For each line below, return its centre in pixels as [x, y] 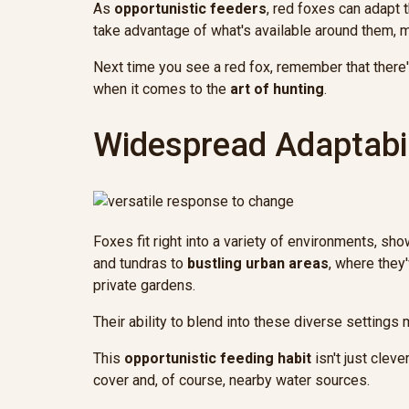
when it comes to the [162, 89]
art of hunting [277, 89]
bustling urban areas [258, 264]
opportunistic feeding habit [218, 359]
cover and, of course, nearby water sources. [231, 381]
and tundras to [140, 264]
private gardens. [144, 286]
